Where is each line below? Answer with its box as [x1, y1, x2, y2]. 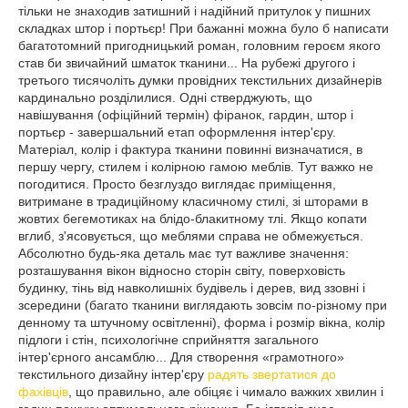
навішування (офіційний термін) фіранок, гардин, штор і [18, 107, 353, 122]
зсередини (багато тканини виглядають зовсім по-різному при [18, 298, 387, 312]
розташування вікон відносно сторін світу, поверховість [18, 263, 345, 278]
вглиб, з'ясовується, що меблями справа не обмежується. [18, 229, 363, 243]
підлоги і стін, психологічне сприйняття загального [18, 332, 319, 347]
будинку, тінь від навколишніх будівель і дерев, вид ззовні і [18, 280, 365, 295]
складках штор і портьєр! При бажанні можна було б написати [18, 21, 389, 36]
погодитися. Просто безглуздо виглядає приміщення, [18, 177, 336, 191]
